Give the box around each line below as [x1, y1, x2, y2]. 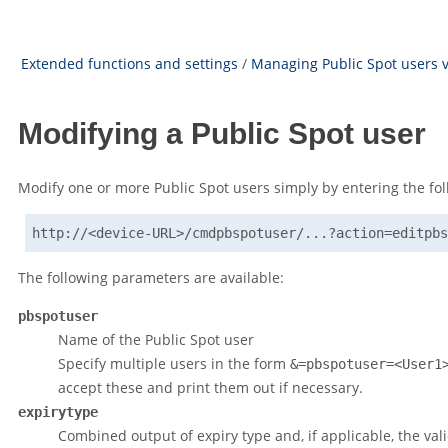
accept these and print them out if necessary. [58, 378, 363, 398]
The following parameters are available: [18, 268, 284, 288]
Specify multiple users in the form [58, 354, 290, 374]
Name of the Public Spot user [58, 330, 254, 350]
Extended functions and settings [21, 54, 238, 73]
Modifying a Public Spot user [18, 117, 426, 151]
